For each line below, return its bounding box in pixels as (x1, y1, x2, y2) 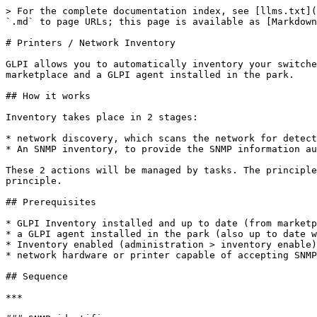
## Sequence (6, 271, 68, 282)
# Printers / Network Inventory (6, 38, 175, 48)
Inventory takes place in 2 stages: (6, 112, 198, 122)
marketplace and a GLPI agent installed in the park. (6, 69, 294, 80)
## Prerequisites (6, 197, 96, 207)
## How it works (6, 91, 91, 101)
